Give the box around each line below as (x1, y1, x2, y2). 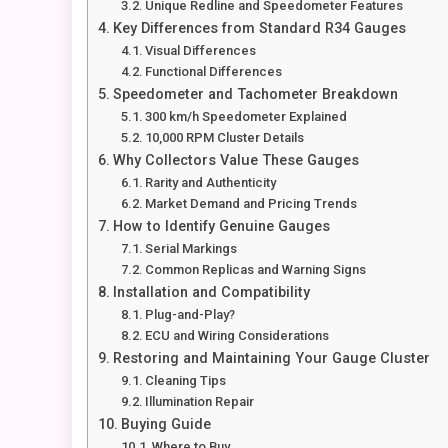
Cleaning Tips (145, 373, 227, 389)
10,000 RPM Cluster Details (145, 130, 305, 146)
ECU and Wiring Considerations (145, 328, 330, 344)
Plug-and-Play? (145, 307, 236, 323)
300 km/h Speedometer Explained (145, 109, 348, 125)
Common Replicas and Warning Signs (145, 262, 367, 278)
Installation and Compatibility (112, 284, 310, 302)
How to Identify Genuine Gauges (112, 218, 330, 236)
